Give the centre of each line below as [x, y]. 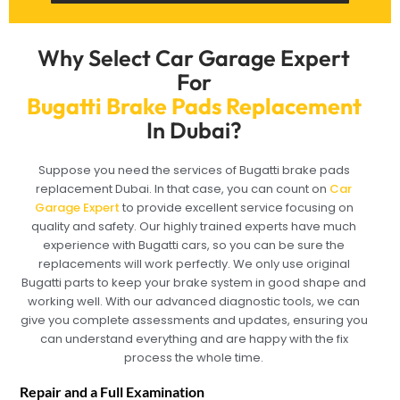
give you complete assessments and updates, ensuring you [194, 320]
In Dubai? [194, 130]
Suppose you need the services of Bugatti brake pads [194, 170]
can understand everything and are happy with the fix [194, 338]
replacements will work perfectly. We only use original [194, 263]
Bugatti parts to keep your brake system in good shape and [194, 282]
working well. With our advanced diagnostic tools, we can [194, 301]
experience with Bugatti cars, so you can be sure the [194, 245]
